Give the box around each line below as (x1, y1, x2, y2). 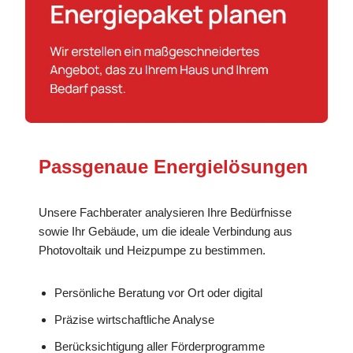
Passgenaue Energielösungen (39, 155, 309, 177)
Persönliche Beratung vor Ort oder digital (54, 285, 263, 299)
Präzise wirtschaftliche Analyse (54, 312, 215, 326)
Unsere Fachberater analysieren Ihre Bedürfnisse (39, 205, 292, 219)
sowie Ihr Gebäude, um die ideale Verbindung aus (39, 224, 293, 238)
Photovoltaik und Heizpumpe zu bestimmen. (39, 243, 266, 257)
